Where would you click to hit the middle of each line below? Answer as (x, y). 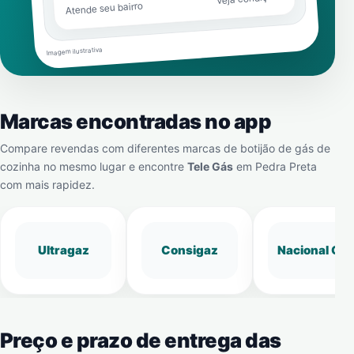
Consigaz (190, 250)
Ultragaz (63, 250)
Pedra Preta (286, 166)
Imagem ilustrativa (74, 51)
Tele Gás (210, 166)
